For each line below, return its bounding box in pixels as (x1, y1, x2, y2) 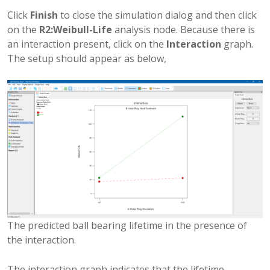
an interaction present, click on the (7, 37, 166, 51)
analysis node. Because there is (112, 22, 255, 36)
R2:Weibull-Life (39, 22, 112, 36)
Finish (30, 8, 58, 22)
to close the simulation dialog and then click (58, 8, 257, 22)
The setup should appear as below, (7, 51, 166, 65)
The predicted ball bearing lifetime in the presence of (7, 219, 247, 233)
